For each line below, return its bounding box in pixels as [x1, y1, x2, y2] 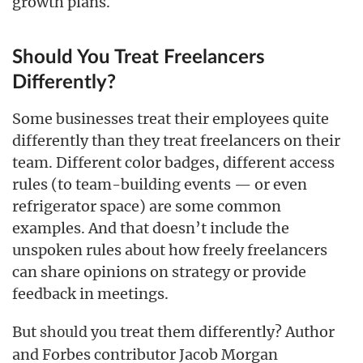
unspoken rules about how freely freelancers [12, 241, 327, 259]
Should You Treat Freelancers [12, 48, 265, 67]
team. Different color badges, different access [12, 153, 335, 172]
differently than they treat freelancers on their [12, 131, 340, 150]
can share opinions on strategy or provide [12, 263, 306, 281]
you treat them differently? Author [88, 322, 335, 341]
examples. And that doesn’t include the [12, 219, 289, 237]
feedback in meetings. [12, 284, 169, 303]
